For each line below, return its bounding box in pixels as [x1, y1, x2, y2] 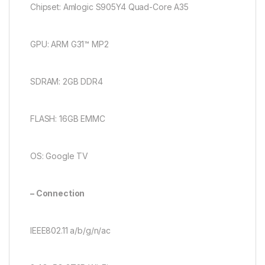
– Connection [30, 188, 85, 199]
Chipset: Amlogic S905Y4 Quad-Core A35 [30, 2, 189, 12]
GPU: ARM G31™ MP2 [30, 39, 109, 50]
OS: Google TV [30, 151, 89, 161]
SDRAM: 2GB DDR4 [30, 76, 103, 87]
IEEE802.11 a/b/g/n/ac [30, 225, 111, 236]
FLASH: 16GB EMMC [30, 114, 105, 124]
